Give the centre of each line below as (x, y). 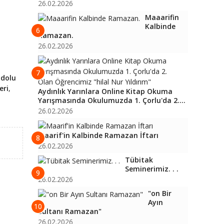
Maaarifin (162, 17)
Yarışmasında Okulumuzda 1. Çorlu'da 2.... (112, 100)
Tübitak (139, 160)
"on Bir (160, 193)
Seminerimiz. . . (152, 169)
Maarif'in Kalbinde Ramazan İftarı (98, 135)
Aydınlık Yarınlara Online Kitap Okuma (105, 91)
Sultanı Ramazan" (70, 211)
